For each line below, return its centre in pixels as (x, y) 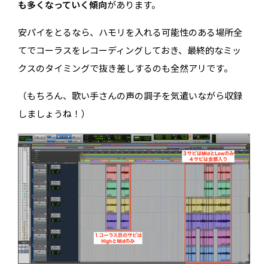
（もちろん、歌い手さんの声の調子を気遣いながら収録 (130, 96)
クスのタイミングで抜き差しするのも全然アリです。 (126, 69)
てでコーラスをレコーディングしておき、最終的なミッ (130, 51)
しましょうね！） (54, 114)
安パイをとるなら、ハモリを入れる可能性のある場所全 (130, 33)
